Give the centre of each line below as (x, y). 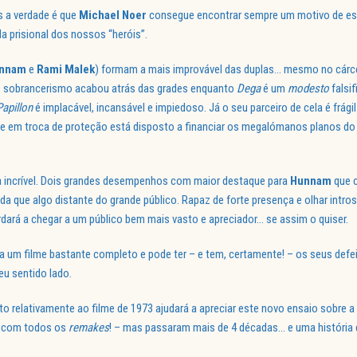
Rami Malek (66, 70)
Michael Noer (113, 16)
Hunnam (311, 181)
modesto (308, 89)
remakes (89, 328)
